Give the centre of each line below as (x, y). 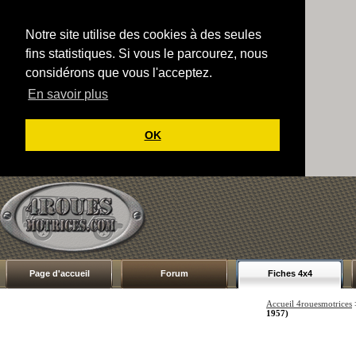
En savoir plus (68, 95)
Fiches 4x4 (290, 273)
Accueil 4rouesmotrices (309, 303)
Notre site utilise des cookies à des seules (143, 35)
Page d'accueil (59, 273)
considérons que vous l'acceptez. (119, 73)
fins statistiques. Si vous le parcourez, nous (147, 54)
